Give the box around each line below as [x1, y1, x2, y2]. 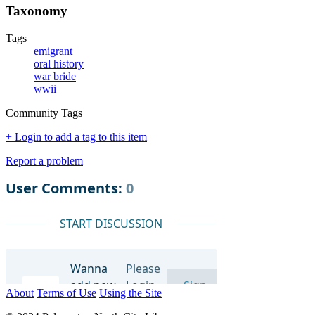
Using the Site [99, 287, 162, 300]
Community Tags [6, 107, 82, 120]
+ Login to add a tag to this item [6, 131, 147, 143]
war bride [34, 70, 76, 83]
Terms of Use [37, 287, 96, 300]
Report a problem [6, 155, 83, 167]
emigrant [34, 45, 72, 58]
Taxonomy [6, 4, 67, 19]
